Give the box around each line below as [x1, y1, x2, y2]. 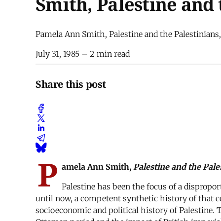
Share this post [36, 77, 106, 91]
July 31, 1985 [36, 49, 79, 59]
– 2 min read [79, 49, 130, 59]
